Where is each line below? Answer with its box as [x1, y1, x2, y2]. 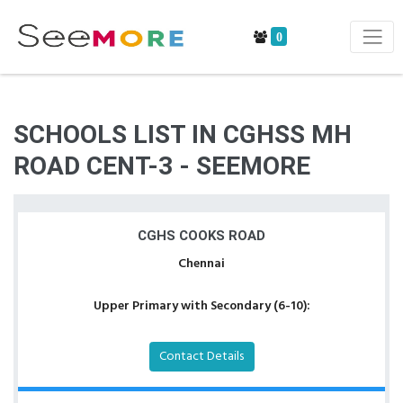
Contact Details [159, 346, 244, 367]
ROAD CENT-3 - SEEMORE [13, 151, 310, 181]
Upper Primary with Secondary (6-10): [93, 296, 310, 317]
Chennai [178, 254, 225, 274]
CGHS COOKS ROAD [138, 228, 265, 244]
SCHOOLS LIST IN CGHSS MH [13, 120, 352, 149]
